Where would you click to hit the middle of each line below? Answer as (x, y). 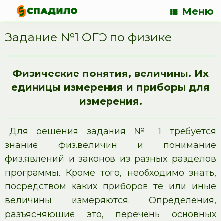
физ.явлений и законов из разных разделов (110, 159)
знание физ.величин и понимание (110, 145)
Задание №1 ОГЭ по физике (88, 37)
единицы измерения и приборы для (110, 87)
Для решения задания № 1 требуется (112, 131)
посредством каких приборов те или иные (110, 186)
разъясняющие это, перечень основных (110, 214)
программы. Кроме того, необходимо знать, (110, 173)
